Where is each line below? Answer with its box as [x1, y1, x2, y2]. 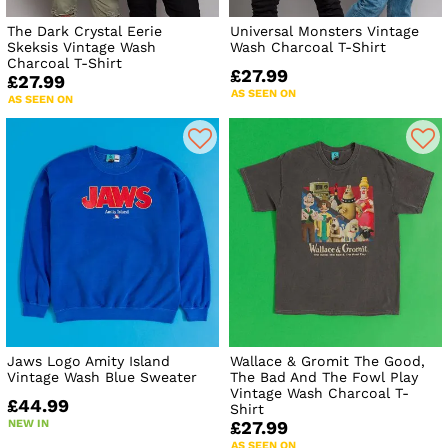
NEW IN [8, 416, 49, 430]
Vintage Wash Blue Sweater [7, 368, 197, 385]
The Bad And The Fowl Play [230, 368, 419, 385]
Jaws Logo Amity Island [7, 352, 170, 369]
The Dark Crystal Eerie [7, 23, 162, 40]
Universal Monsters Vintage [230, 23, 420, 40]
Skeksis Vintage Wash [7, 39, 156, 56]
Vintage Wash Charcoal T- [230, 384, 410, 401]
